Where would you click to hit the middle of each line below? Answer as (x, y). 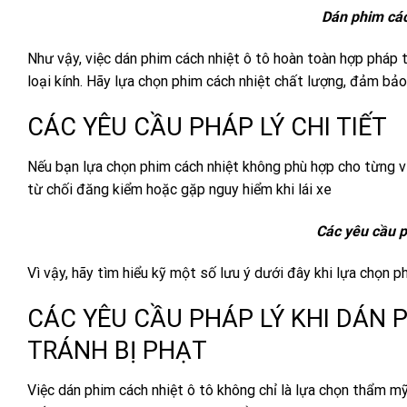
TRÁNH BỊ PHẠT (117, 350)
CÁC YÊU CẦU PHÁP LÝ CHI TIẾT (207, 127)
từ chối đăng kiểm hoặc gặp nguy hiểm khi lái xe (179, 190)
